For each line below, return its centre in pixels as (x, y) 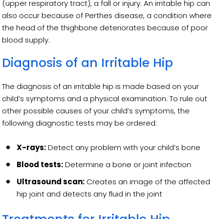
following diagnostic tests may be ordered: (80, 123)
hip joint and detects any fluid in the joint (90, 194)
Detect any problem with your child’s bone (123, 147)
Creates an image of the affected (148, 181)
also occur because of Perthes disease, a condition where (107, 15)
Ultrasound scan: (51, 181)
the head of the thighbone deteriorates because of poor (105, 27)
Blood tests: (40, 164)
